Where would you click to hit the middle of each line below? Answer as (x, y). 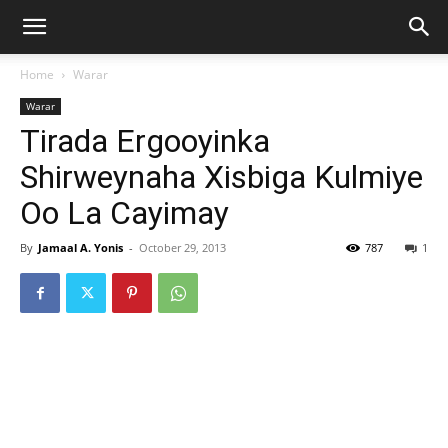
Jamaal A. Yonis (80, 247)
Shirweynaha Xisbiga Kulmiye (221, 177)
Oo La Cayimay (124, 213)
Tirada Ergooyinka (145, 141)
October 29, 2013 (182, 247)
